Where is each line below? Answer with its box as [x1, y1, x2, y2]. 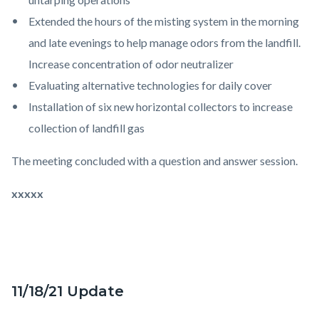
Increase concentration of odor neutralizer [28, 57, 234, 71]
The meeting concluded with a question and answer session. [11, 154, 298, 168]
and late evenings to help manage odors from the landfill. [28, 36, 300, 50]
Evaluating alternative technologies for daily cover [28, 78, 272, 93]
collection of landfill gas [28, 121, 145, 135]
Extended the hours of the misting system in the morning [28, 14, 299, 28]
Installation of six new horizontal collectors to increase [28, 100, 293, 114]
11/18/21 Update [11, 283, 124, 300]
